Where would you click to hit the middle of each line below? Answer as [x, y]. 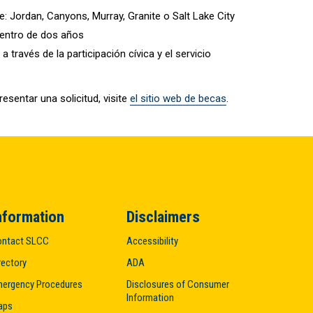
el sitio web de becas [178, 98]
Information [150, 297]
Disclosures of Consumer [178, 284]
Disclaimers [163, 216]
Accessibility [152, 241]
